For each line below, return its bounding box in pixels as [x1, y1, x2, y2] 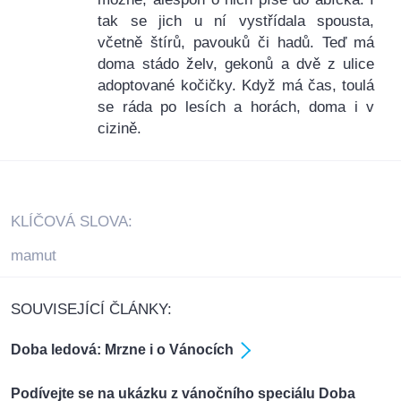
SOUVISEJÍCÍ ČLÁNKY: [11, 300, 172, 318]
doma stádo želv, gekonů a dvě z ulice [98, 55, 375, 73]
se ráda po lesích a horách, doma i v [98, 98, 375, 116]
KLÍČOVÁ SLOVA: [11, 213, 132, 231]
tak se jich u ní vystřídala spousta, [98, 13, 375, 30]
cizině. [98, 120, 142, 138]
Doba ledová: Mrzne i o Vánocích [11, 342, 234, 358]
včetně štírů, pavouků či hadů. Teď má [98, 34, 375, 52]
